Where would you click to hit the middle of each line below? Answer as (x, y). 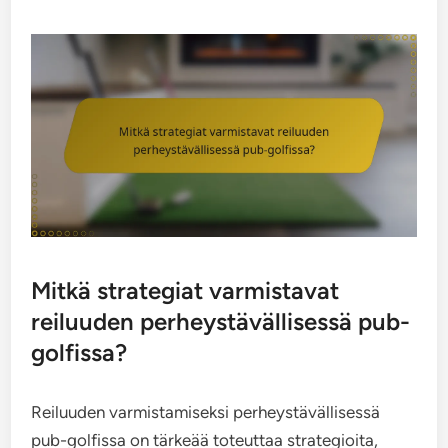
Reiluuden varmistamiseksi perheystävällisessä (206, 411)
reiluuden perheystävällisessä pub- (221, 321)
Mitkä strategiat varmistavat (185, 290)
